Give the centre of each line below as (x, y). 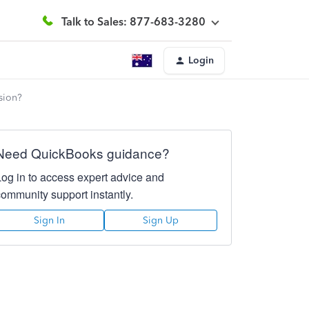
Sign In (50, 220)
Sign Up (160, 220)
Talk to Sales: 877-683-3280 (133, 21)
